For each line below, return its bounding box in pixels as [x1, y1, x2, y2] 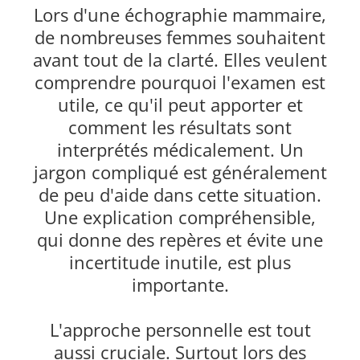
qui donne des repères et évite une [37, 227, 323, 252]
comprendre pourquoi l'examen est [35, 70, 325, 95]
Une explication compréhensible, [44, 205, 316, 230]
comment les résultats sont [68, 115, 292, 140]
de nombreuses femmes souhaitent [35, 25, 325, 50]
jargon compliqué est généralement [33, 160, 327, 185]
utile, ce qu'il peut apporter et [57, 92, 303, 117]
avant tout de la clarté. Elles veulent [33, 47, 327, 72]
